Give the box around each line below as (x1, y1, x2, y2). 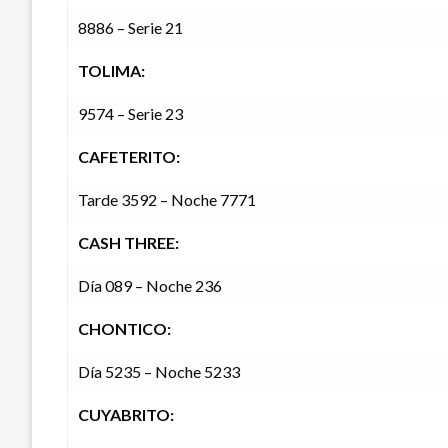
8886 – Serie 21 (78, 18, 183, 38)
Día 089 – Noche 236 (78, 276, 222, 296)
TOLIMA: (78, 61, 145, 81)
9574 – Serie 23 (78, 104, 183, 124)
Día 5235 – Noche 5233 (78, 362, 240, 382)
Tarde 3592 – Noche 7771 (78, 190, 256, 210)
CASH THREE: (78, 233, 179, 253)
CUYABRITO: (78, 405, 174, 425)
